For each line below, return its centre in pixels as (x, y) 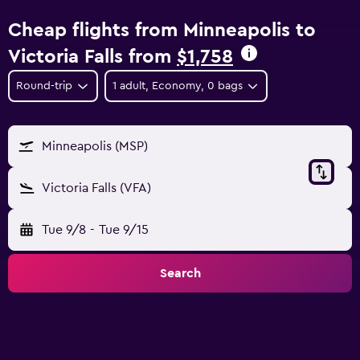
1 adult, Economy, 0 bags (177, 86)
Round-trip (44, 86)
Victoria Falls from (92, 57)
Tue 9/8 (64, 230)
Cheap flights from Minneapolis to (162, 31)
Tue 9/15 (123, 230)
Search (180, 273)
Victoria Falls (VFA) (96, 188)
